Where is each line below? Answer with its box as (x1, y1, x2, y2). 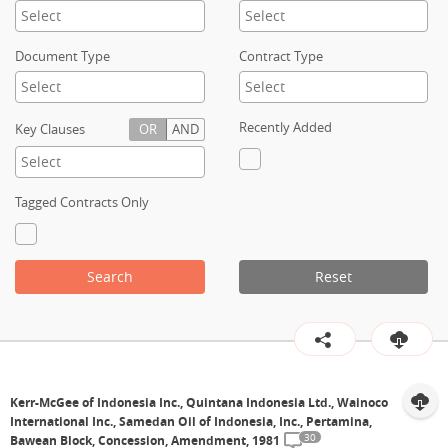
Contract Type (238, 47, 323, 65)
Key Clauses (15, 120, 85, 138)
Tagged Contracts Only (15, 193, 149, 211)
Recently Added (238, 118, 332, 136)
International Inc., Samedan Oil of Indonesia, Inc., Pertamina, (10, 413, 372, 430)
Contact (32, 44, 83, 63)
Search (86, 267, 133, 286)
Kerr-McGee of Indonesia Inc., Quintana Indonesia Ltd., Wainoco (10, 394, 388, 411)
